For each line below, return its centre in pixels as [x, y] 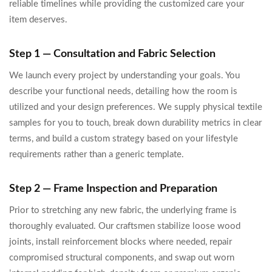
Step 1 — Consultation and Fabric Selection [112, 54]
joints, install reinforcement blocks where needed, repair [121, 242]
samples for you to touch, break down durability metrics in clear [135, 123]
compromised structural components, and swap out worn [122, 258]
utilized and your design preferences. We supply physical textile [136, 107]
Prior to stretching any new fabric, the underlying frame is [123, 210]
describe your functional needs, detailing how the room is [123, 91]
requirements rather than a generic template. [97, 155]
